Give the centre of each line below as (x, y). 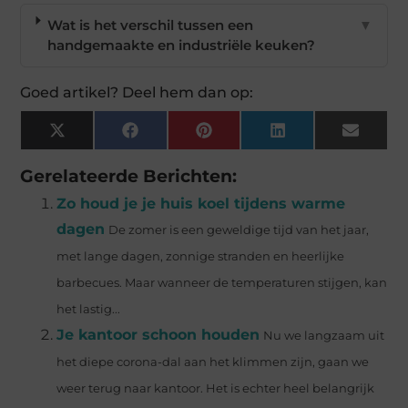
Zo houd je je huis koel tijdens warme (201, 204)
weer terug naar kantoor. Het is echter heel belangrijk (216, 389)
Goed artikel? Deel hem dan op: (137, 93)
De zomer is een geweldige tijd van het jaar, (239, 230)
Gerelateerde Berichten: (129, 177)
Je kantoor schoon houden (158, 335)
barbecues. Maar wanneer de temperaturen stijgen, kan (222, 283)
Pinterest (242, 137)
